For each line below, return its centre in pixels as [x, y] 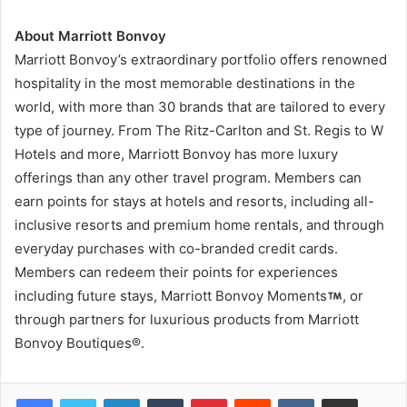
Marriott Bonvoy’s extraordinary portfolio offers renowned [201, 60]
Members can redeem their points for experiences [176, 273]
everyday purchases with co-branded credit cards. [176, 249]
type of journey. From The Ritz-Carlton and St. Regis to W [199, 131]
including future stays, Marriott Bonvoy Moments [171, 296]
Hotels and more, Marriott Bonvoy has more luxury [176, 154]
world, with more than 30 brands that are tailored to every [200, 107]
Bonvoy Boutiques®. [79, 343]
